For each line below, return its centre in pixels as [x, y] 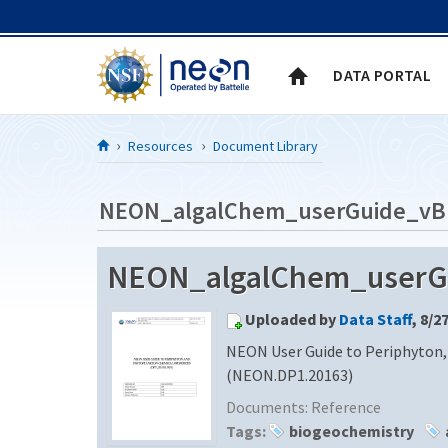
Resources [160, 145]
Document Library [265, 145]
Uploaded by [292, 318]
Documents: [268, 406]
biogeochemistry [351, 430]
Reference [346, 406]
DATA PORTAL [382, 74]
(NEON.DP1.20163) [289, 374]
